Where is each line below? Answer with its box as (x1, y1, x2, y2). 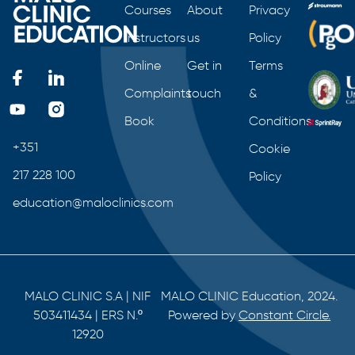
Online (124, 57, 161, 73)
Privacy (248, 2, 290, 17)
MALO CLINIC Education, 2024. (161, 288, 338, 303)
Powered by (168, 307, 239, 323)
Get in (187, 57, 223, 73)
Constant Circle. (239, 307, 331, 323)
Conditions (248, 113, 311, 128)
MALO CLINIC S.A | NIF (25, 288, 151, 303)
